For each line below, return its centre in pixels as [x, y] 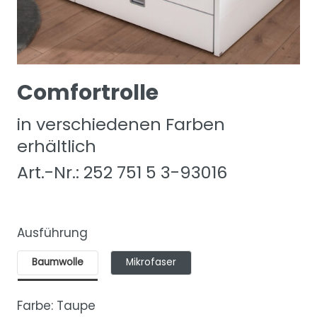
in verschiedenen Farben [121, 124]
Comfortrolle [88, 93]
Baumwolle [58, 262]
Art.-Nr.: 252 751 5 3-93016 [122, 172]
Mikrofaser [151, 262]
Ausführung [52, 233]
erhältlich [57, 146]
